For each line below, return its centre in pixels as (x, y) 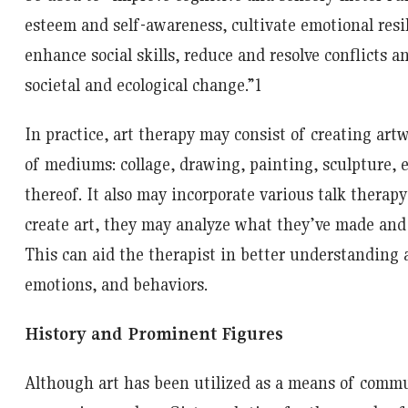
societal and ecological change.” (139, 85)
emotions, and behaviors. (116, 284)
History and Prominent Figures (153, 333)
